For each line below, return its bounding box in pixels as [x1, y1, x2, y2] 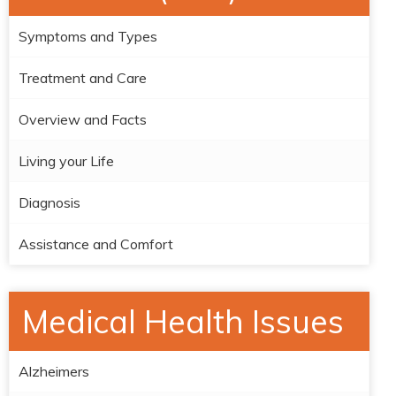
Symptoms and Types [19, 27, 157, 45]
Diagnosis [19, 194, 80, 211]
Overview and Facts [19, 110, 147, 128]
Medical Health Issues [22, 301, 344, 341]
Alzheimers [19, 362, 89, 380]
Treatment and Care [19, 69, 147, 87]
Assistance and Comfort [19, 235, 173, 253]
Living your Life [19, 152, 114, 170]
